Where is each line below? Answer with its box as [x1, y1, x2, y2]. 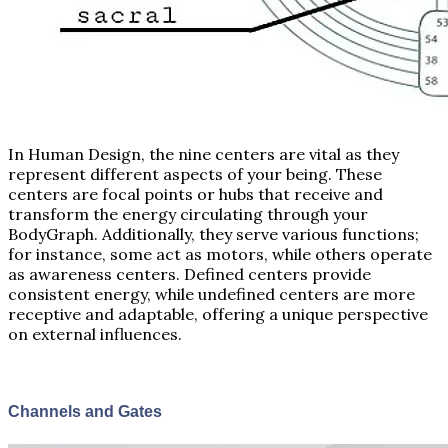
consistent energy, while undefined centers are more [8, 283, 415, 304]
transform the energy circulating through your [8, 203, 368, 224]
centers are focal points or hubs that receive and [8, 183, 383, 204]
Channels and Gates [8, 402, 162, 420]
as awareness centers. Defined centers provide [8, 263, 371, 284]
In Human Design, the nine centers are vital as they [8, 143, 399, 164]
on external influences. [8, 323, 182, 344]
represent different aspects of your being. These [8, 163, 382, 184]
